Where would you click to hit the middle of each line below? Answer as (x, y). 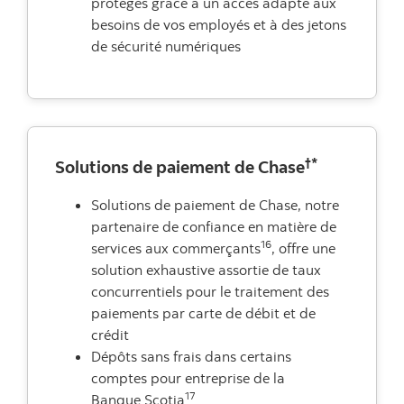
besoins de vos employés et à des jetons (219, 25)
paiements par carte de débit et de (203, 313)
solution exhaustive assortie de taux (206, 270)
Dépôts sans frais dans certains (191, 357)
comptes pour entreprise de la (188, 378)
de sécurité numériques (166, 46)
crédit (110, 335)
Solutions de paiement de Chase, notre (215, 205)
